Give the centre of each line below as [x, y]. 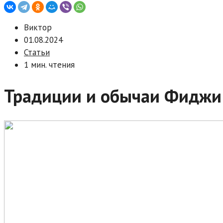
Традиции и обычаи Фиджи [113, 96]
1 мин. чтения [49, 65]
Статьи [37, 53]
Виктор [38, 28]
